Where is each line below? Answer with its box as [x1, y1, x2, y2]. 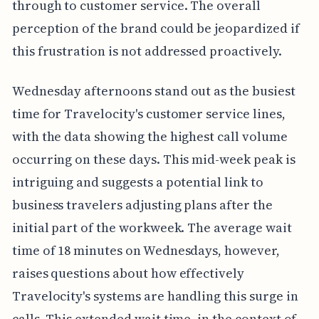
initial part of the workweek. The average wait [11, 218, 292, 236]
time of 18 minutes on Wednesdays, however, [11, 241, 280, 259]
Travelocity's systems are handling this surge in [11, 286, 298, 305]
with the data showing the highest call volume [11, 127, 288, 145]
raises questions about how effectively [11, 263, 244, 282]
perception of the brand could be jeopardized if [11, 19, 300, 37]
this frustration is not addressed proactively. [11, 41, 282, 60]
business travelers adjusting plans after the [11, 195, 273, 214]
